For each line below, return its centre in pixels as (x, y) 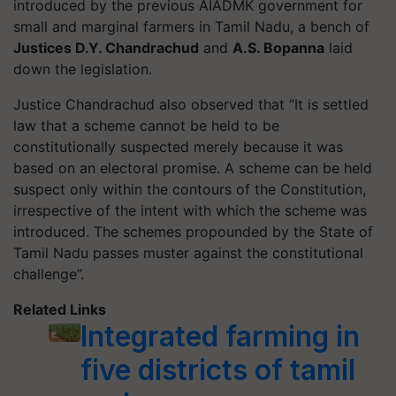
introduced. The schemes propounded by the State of (193, 231)
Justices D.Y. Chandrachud (106, 47)
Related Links (60, 309)
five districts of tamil (217, 369)
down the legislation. (83, 69)
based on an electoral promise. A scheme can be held (193, 168)
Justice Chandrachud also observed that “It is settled (191, 104)
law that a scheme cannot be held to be (146, 125)
